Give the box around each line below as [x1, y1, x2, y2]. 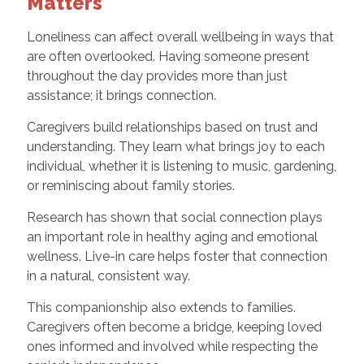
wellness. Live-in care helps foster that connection [26, 248, 327, 264]
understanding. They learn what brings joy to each [26, 138, 325, 154]
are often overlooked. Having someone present [26, 48, 310, 64]
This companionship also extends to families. [26, 299, 296, 315]
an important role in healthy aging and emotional [26, 228, 318, 245]
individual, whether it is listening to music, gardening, [26, 158, 336, 174]
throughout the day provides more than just [26, 67, 288, 84]
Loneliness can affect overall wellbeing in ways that [26, 28, 334, 45]
